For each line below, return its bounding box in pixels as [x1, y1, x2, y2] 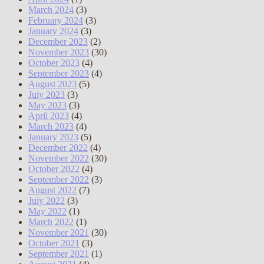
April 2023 [28, 110, 69, 121]
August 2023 [28, 78, 77, 89]
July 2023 [28, 89, 65, 100]
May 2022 [28, 206, 67, 216]
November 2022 [28, 153, 89, 163]
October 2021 [28, 237, 80, 248]
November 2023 [28, 47, 89, 57]
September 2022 [28, 174, 89, 184]
